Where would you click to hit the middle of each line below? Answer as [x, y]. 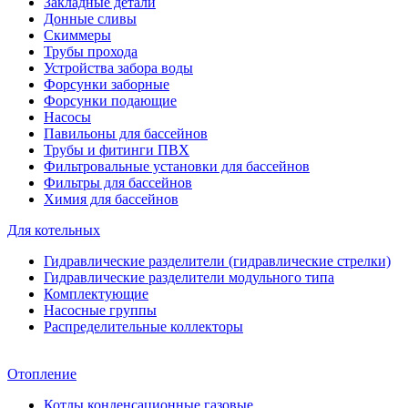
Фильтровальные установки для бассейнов [177, 167]
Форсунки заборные [107, 85]
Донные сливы [90, 19]
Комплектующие [96, 294]
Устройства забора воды [118, 68]
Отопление [42, 374]
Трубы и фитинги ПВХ [117, 150]
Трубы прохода [91, 52]
